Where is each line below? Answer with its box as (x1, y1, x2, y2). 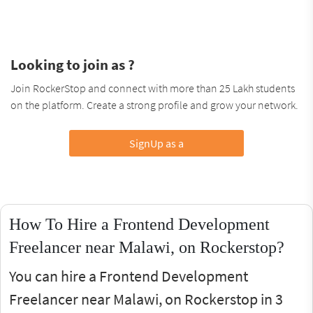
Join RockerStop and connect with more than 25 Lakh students (10, 80, 295, 95)
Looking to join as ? (10, 54, 135, 74)
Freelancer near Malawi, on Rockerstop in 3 (9, 289, 283, 309)
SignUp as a (129, 136, 184, 150)
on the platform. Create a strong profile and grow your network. (10, 97, 298, 112)
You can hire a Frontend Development (9, 265, 248, 286)
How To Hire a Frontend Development (9, 214, 270, 233)
